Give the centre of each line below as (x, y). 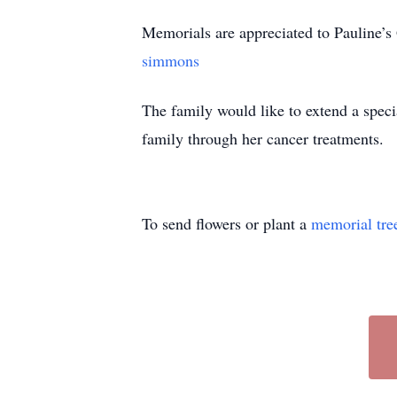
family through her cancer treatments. (263, 138)
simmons (171, 60)
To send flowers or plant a (226, 223)
